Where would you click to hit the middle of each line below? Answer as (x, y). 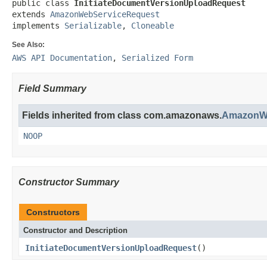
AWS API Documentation (62, 58)
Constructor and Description (75, 230)
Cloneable (153, 26)
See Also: (28, 45)
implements (38, 26)
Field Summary (52, 89)
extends (31, 14)
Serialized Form (157, 58)
